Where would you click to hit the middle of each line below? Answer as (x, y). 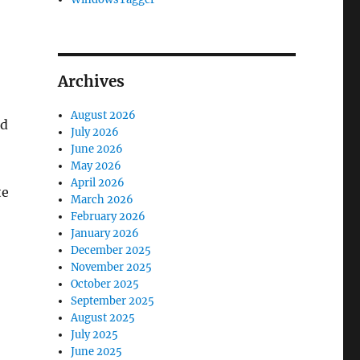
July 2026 (95, 133)
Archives (91, 82)
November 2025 (112, 268)
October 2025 (105, 284)
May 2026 (96, 166)
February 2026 (108, 217)
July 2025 (95, 335)
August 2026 (104, 116)
